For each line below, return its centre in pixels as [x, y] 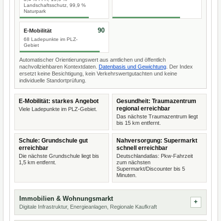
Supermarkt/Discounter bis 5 [151, 169]
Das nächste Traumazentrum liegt [157, 116]
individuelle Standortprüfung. [53, 80]
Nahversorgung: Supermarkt [157, 141]
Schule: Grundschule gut [53, 141]
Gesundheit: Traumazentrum [156, 101]
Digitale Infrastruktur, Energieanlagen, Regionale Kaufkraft [88, 207]
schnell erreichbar [142, 148]
